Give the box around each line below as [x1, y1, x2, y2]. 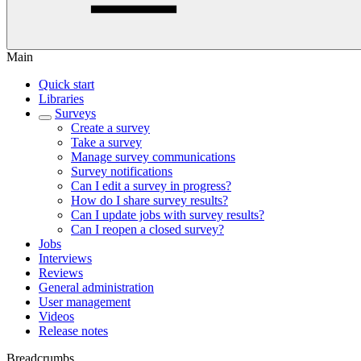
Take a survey [71, 135, 142, 149]
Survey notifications [71, 164, 172, 178]
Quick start [39, 77, 94, 91]
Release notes [39, 324, 108, 338]
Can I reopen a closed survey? [71, 222, 224, 236]
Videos [39, 309, 74, 323]
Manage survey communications [71, 150, 235, 164]
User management [39, 295, 131, 309]
